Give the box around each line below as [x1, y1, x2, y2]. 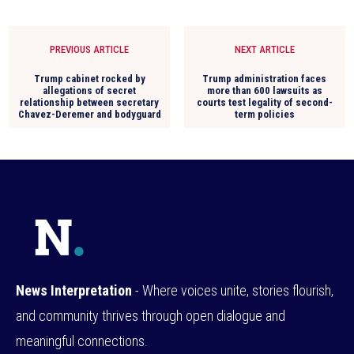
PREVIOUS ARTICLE [50, 43, 130, 55]
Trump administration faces [202, 72, 327, 85]
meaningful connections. [16, 332, 148, 349]
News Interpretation [16, 281, 132, 299]
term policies [234, 107, 295, 120]
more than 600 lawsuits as [206, 84, 322, 96]
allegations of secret [43, 84, 137, 96]
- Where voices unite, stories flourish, [132, 281, 333, 299]
